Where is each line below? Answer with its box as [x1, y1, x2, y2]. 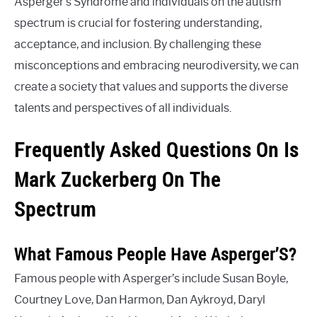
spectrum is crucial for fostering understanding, [14, 16, 262, 30]
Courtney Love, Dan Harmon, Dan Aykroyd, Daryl [14, 293, 265, 307]
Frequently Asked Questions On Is [14, 137, 299, 163]
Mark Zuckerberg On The [14, 166, 221, 193]
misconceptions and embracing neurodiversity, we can [14, 59, 299, 73]
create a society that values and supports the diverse [14, 80, 288, 94]
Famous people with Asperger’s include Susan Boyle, [14, 272, 288, 286]
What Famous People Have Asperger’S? [14, 243, 296, 266]
